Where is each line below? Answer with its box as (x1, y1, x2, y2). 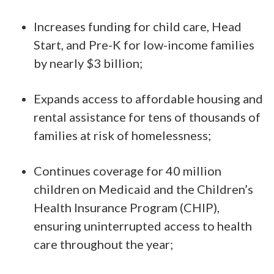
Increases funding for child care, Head (34, 18, 242, 34)
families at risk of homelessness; (34, 127, 211, 143)
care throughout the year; (34, 236, 173, 251)
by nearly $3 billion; (34, 55, 143, 70)
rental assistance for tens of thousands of (34, 109, 261, 124)
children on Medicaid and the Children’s (34, 181, 253, 196)
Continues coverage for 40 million (34, 163, 221, 178)
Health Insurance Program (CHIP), (34, 199, 220, 215)
